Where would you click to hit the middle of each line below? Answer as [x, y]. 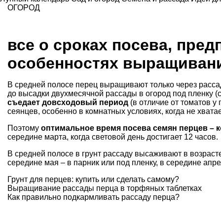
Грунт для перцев [39, 179]
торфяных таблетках [164, 188]
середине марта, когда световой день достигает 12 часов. [113, 137]
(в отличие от [154, 102]
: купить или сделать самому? [125, 179]
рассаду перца [148, 197]
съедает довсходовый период [68, 102]
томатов [196, 102]
